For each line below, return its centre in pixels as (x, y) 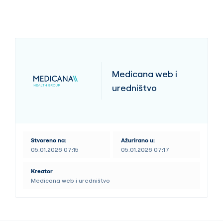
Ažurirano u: (138, 140)
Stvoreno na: (49, 140)
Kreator (42, 171)
